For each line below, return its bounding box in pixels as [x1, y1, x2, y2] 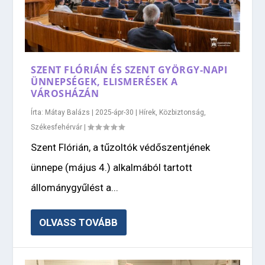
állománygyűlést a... [31, 181, 119, 193]
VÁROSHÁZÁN [31, 86, 99, 100]
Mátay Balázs [45, 108, 91, 117]
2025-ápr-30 [95, 108, 134, 117]
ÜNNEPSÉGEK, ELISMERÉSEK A [31, 75, 178, 88]
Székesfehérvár [31, 122, 83, 131]
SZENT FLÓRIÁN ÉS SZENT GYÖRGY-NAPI [31, 63, 228, 76]
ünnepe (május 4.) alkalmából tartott [31, 161, 193, 173]
